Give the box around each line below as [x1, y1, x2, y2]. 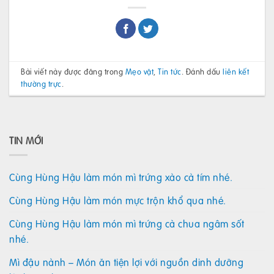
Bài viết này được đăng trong [21, 66, 125, 78]
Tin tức [158, 66, 182, 78]
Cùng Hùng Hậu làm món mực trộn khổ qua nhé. [9, 193, 226, 208]
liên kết [223, 66, 250, 78]
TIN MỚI [9, 133, 43, 147]
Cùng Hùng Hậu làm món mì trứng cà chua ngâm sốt [9, 217, 245, 231]
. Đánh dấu [181, 66, 223, 78]
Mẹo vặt [125, 66, 154, 78]
